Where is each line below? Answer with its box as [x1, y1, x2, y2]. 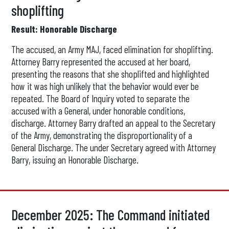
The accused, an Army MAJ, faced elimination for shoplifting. [11, 43, 214, 55]
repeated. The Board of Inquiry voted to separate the [11, 93, 190, 104]
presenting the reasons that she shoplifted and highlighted [11, 68, 210, 80]
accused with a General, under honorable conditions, [11, 105, 186, 117]
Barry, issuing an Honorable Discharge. [11, 154, 139, 166]
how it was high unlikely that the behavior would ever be [11, 80, 199, 92]
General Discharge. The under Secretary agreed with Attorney [11, 142, 216, 153]
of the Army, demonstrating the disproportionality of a [11, 129, 193, 141]
